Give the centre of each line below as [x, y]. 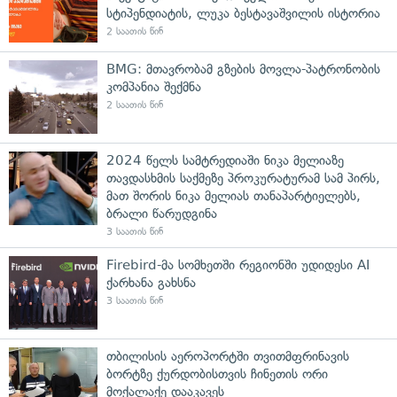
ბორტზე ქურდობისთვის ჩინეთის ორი [217, 374]
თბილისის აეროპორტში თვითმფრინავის [228, 356]
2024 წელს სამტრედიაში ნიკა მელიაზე [225, 160]
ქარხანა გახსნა [151, 282]
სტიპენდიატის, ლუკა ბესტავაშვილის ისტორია [243, 13]
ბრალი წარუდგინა [162, 213]
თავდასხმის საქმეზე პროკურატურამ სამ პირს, [243, 178]
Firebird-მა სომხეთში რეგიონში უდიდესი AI [238, 265]
